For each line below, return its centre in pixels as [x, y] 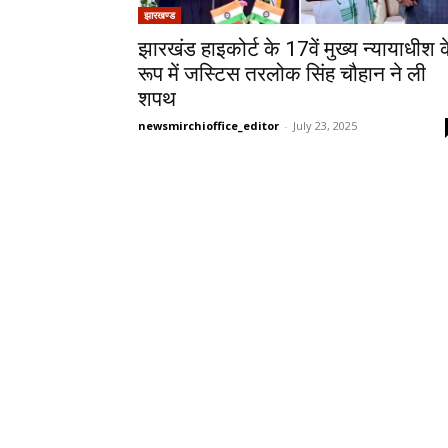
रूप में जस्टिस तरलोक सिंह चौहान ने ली [282, 74]
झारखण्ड [159, 15]
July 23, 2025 [325, 125]
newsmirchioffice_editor [208, 125]
